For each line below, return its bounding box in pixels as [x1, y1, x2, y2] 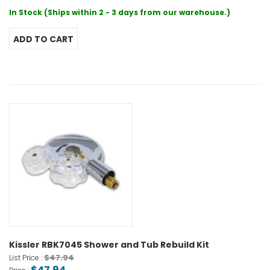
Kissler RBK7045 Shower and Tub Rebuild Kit [9, 239, 209, 251]
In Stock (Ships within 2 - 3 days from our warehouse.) [9, 7, 230, 18]
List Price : [9, 253, 44, 263]
